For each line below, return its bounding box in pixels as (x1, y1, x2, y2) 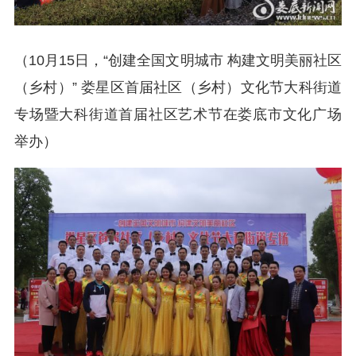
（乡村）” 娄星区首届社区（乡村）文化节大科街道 (14, 79, 342, 96)
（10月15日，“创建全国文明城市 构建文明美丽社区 (14, 52, 342, 69)
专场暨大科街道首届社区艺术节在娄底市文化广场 (14, 106, 342, 123)
